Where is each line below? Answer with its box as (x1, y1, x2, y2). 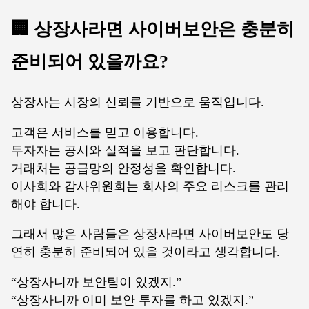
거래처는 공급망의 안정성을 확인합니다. (11, 161, 236, 175)
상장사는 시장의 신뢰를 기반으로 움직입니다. (11, 95, 264, 110)
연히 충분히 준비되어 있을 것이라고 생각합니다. (11, 245, 280, 259)
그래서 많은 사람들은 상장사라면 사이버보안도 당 (11, 227, 289, 241)
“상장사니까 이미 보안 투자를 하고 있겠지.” (11, 292, 254, 307)
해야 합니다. (11, 197, 80, 211)
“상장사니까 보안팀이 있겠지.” (11, 275, 181, 289)
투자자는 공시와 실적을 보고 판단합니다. (11, 143, 239, 157)
